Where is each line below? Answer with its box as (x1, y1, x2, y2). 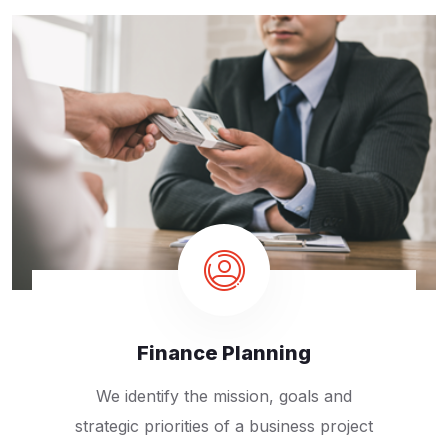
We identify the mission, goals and (96, 386, 352, 407)
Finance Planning (137, 341, 311, 366)
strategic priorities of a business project (75, 416, 373, 437)
